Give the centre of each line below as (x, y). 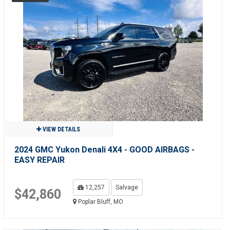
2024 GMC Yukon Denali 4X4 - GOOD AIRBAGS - (104, 150)
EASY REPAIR (39, 160)
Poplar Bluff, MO (100, 202)
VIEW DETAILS (60, 129)
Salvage (127, 187)
